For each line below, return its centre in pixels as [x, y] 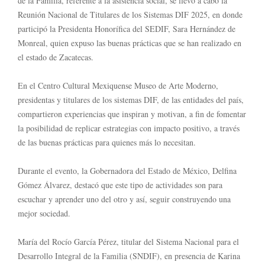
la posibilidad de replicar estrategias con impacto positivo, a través [129, 128]
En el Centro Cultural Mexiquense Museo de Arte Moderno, [118, 85]
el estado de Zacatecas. [56, 57]
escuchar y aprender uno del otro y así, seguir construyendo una [124, 199]
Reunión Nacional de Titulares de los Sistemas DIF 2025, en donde [130, 14]
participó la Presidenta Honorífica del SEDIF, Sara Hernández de [127, 28]
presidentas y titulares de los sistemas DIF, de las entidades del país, [131, 99]
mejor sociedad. [44, 213]
